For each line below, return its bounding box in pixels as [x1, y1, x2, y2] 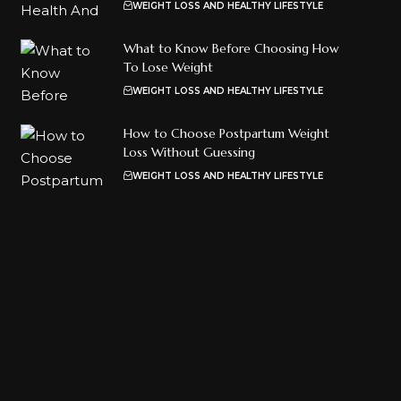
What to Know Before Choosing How [123, 39, 339, 56]
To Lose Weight [123, 58, 213, 75]
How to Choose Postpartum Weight [123, 124, 329, 141]
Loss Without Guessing [123, 143, 255, 160]
